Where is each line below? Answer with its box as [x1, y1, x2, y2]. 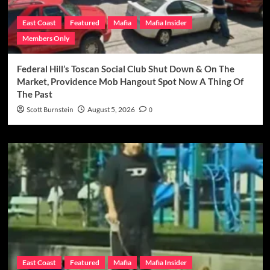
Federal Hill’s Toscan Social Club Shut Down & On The [16, 63, 234, 74]
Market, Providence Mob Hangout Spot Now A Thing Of [16, 75, 243, 87]
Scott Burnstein [26, 104, 74, 115]
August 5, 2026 [87, 104, 135, 114]
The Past [16, 88, 52, 99]
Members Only [22, 33, 69, 43]
